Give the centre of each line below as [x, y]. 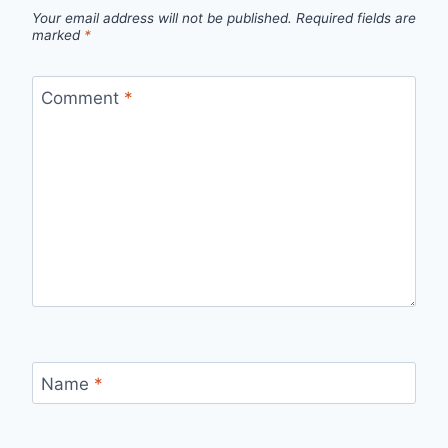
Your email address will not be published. [162, 17]
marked [58, 34]
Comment [82, 97]
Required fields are [356, 17]
